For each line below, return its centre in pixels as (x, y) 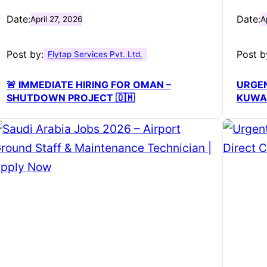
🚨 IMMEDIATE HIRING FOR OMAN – (89, 84)
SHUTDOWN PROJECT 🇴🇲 (70, 97)
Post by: (25, 54)
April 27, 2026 (56, 19)
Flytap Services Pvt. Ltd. (95, 54)
